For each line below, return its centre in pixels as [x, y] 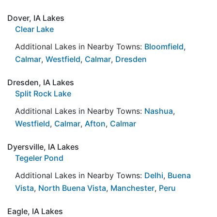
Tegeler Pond [39, 158]
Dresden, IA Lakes [41, 82]
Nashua [159, 111]
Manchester [132, 188]
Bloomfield [164, 46]
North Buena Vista [72, 188]
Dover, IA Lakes [36, 18]
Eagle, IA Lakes [35, 211]
